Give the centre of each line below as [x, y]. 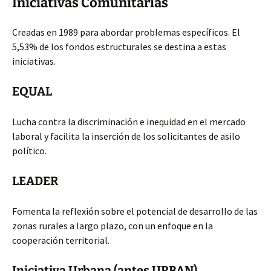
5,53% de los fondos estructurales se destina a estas [119, 47]
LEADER [35, 181]
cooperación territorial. [61, 240]
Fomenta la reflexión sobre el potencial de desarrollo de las [135, 211]
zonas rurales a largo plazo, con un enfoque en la [113, 226]
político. [29, 151]
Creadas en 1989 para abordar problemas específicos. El [126, 32]
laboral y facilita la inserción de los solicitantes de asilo [126, 136]
